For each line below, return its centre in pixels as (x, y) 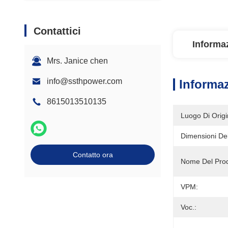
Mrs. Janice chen (77, 61)
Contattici (57, 31)
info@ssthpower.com (84, 81)
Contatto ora (93, 155)
